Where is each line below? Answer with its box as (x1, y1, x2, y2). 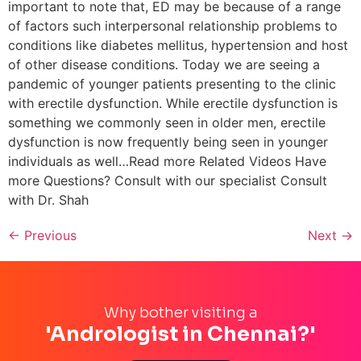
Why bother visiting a (103, 303, 258, 322)
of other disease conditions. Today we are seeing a (8, 56, 320, 73)
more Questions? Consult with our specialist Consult (8, 172, 327, 189)
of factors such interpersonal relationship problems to (8, 17, 338, 34)
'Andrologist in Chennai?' (45, 321, 316, 346)
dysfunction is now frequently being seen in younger (8, 133, 328, 150)
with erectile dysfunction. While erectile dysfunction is (8, 94, 338, 111)
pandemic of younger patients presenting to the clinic (8, 75, 336, 92)
